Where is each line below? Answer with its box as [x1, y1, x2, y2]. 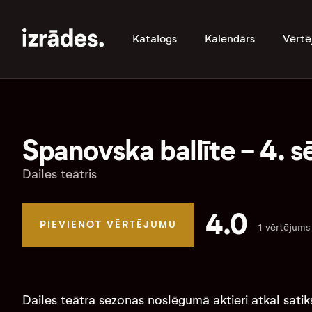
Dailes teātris [22, 166, 97, 182]
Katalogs [132, 32, 177, 45]
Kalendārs [205, 32, 255, 45]
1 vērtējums [258, 221, 310, 233]
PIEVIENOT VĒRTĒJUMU [40, 218, 177, 231]
